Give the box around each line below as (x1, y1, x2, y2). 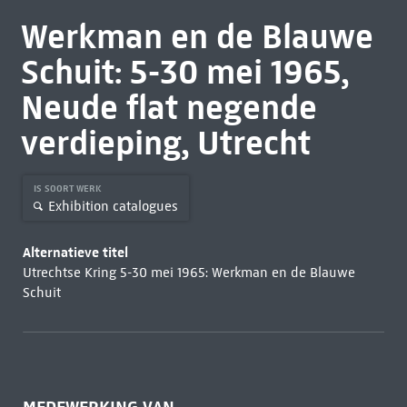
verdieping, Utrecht (20, 122, 311, 164)
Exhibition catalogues (47, 197, 178, 214)
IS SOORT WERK (33, 183, 104, 194)
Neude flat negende (20, 86, 317, 128)
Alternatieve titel (22, 243, 128, 261)
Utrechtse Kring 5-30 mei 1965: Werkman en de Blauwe (22, 264, 355, 281)
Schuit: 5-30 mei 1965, (20, 51, 349, 93)
